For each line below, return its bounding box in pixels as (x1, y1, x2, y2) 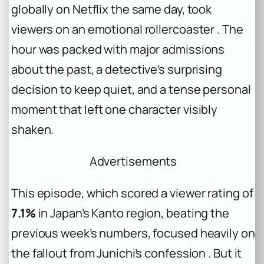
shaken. (11, 121, 54, 137)
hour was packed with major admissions (11, 41, 225, 57)
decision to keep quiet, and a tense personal (11, 81, 251, 97)
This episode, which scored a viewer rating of (11, 185, 253, 202)
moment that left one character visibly (11, 101, 218, 117)
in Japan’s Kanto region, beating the (35, 205, 229, 222)
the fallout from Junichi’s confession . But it (11, 245, 242, 262)
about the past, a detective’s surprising (11, 61, 222, 77)
